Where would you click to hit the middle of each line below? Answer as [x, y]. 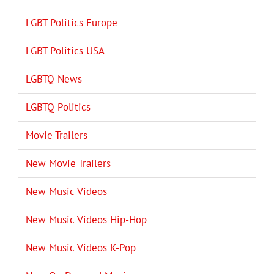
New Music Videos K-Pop [81, 248]
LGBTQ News [54, 79]
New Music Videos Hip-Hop [86, 220]
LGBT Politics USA [65, 51]
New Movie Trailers [68, 164]
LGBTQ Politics [58, 107]
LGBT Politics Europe [72, 23]
